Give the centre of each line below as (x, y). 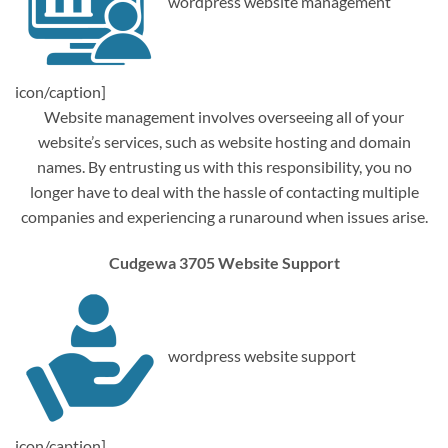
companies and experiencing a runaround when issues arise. (224, 216)
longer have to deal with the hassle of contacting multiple (224, 191)
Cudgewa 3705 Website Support (224, 262)
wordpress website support (260, 355)
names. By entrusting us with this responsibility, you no (224, 166)
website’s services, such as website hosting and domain (224, 141)
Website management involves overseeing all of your (224, 116)
